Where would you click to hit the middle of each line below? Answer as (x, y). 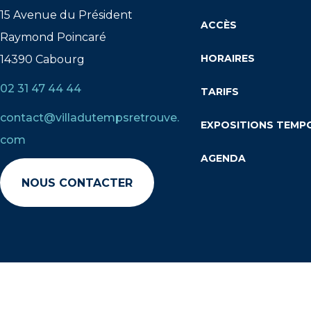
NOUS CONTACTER (77, 183)
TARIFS (220, 92)
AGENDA (223, 158)
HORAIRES (228, 58)
